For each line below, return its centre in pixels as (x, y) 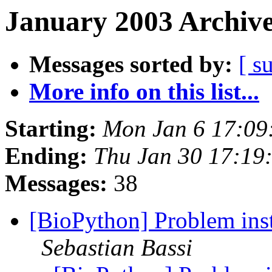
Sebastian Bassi (117, 248)
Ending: (46, 156)
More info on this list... (144, 92)
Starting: (51, 129)
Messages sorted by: (131, 64)
